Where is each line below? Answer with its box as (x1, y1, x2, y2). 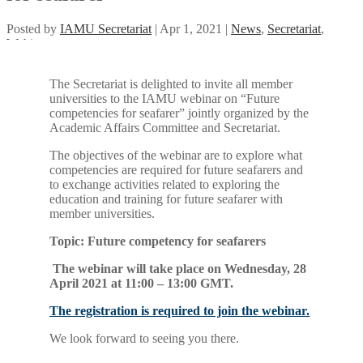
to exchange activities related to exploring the (49, 177, 280, 191)
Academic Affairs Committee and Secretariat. (49, 120, 281, 135)
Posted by (6, 21, 60, 36)
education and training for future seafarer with (49, 191, 284, 206)
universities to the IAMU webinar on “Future (49, 91, 280, 105)
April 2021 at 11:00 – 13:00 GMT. (49, 275, 234, 290)
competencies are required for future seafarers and (49, 162, 304, 177)
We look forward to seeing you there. (49, 331, 240, 345)
